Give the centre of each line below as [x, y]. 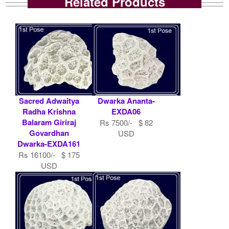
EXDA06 [126, 111]
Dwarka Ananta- [126, 100]
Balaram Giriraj [49, 122]
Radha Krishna [49, 111]
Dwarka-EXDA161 [49, 143]
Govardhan [49, 133]
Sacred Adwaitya [49, 100]
